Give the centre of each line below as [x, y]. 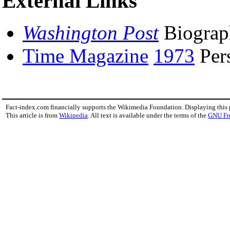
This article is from [32, 116]
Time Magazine [85, 56]
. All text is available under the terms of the [148, 116]
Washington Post [91, 33]
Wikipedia [73, 116]
